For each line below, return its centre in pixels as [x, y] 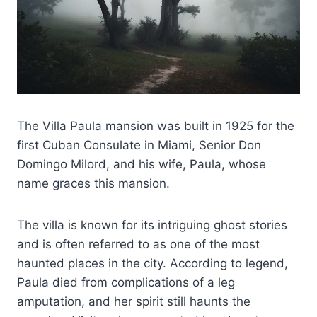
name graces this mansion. [93, 183]
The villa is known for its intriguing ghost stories [152, 225]
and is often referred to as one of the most [138, 244]
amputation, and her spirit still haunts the [134, 301]
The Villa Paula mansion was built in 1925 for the [156, 126]
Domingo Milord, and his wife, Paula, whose [142, 164]
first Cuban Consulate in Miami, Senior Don [139, 145]
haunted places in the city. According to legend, [152, 263]
